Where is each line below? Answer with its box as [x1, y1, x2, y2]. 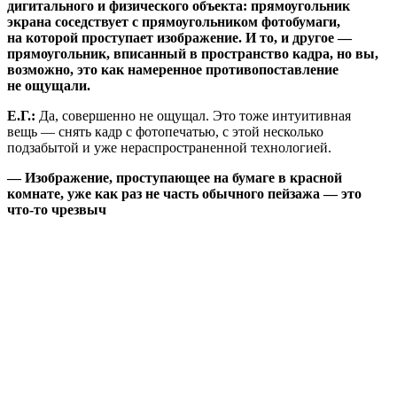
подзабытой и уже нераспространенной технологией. [7, 139, 331, 155]
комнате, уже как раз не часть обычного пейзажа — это [7, 185, 362, 201]
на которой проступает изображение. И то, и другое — [7, 29, 352, 45]
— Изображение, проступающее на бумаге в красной [7, 169, 342, 185]
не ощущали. [7, 77, 90, 93]
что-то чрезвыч [7, 201, 106, 217]
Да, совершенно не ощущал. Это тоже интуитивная [39, 107, 351, 123]
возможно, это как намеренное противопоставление [7, 61, 339, 77]
